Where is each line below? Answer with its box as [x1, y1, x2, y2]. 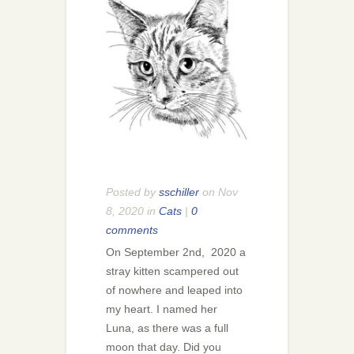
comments [106, 224, 158, 236]
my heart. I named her [106, 303, 217, 315]
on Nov [199, 186, 238, 198]
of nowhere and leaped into [106, 284, 243, 296]
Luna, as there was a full [106, 322, 228, 334]
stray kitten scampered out [106, 265, 239, 277]
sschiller [159, 186, 199, 198]
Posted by [106, 186, 159, 198]
